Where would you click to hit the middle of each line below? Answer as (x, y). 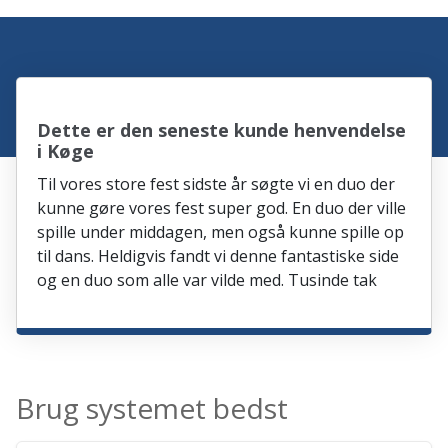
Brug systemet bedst (152, 407)
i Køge (66, 150)
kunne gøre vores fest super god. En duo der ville (222, 207)
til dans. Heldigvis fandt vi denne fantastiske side (218, 255)
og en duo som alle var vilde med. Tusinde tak (207, 279)
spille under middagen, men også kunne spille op (221, 231)
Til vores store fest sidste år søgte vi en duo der (216, 183)
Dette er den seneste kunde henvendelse (222, 129)
